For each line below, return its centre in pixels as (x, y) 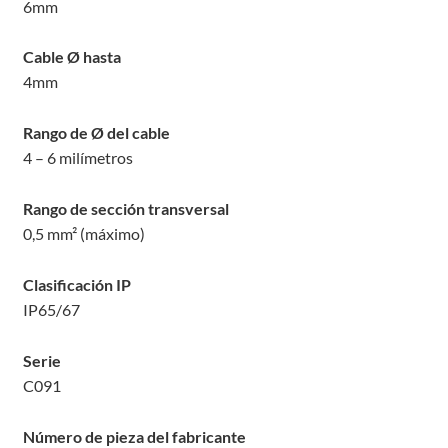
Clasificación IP (76, 285)
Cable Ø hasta (71, 57)
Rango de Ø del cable (96, 133)
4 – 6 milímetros (77, 158)
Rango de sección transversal (125, 209)
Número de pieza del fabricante (134, 436)
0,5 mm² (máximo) (83, 234)
